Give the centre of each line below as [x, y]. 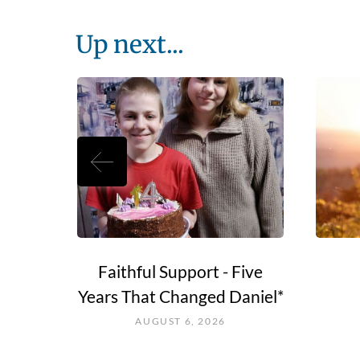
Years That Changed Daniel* [180, 297]
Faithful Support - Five [181, 272]
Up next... [130, 45]
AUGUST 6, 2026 [180, 321]
